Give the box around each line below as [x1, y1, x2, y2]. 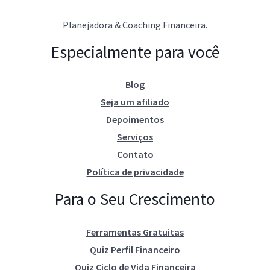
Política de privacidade [86, 166, 184, 178]
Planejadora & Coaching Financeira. [63, 19, 207, 31]
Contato [116, 148, 154, 161]
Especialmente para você [51, 42, 219, 63]
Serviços [117, 131, 153, 143]
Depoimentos [106, 113, 164, 126]
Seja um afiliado [101, 96, 169, 108]
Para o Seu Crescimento [55, 189, 215, 210]
